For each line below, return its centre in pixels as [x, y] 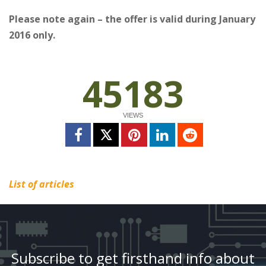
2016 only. [32, 35]
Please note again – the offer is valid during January [132, 19]
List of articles [42, 184]
